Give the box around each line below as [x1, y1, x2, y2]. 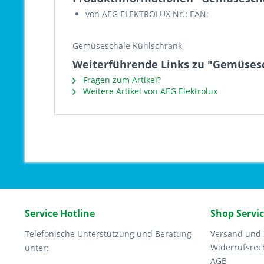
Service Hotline [25, 207, 95, 220]
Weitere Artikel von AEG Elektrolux [81, 85, 217, 97]
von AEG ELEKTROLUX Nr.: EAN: [85, 8, 209, 19]
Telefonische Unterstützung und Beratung [25, 228, 192, 239]
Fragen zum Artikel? [81, 74, 161, 85]
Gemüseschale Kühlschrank [72, 40, 182, 51]
